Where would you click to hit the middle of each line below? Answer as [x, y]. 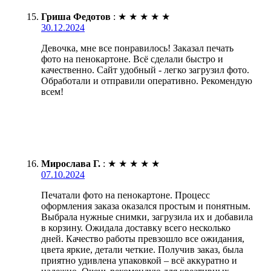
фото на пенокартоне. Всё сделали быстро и [132, 59]
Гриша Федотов [76, 16]
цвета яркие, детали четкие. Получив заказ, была [142, 249]
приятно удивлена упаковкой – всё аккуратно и [139, 260]
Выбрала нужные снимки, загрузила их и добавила [147, 217]
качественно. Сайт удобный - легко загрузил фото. [145, 70]
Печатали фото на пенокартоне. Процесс [126, 195]
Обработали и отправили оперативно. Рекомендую [147, 80]
